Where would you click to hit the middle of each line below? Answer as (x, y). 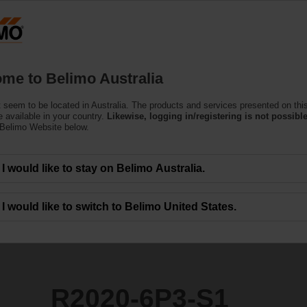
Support (175, 53)
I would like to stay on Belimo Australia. (103, 168)
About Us (248, 53)
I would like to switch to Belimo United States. (119, 206)
